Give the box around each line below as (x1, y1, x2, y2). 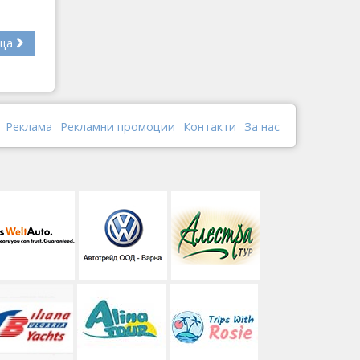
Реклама (6, 119, 52, 135)
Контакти (183, 119, 236, 135)
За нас (244, 119, 280, 135)
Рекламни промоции (60, 119, 175, 135)
